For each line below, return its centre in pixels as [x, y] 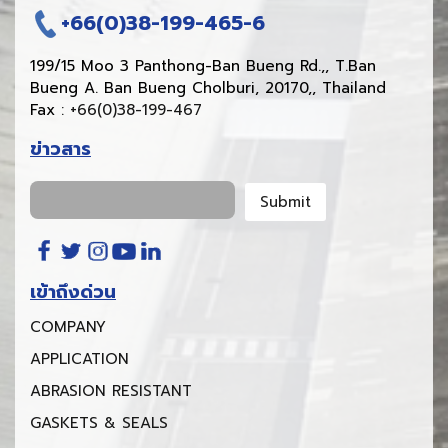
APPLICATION [79, 359]
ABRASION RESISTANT [111, 391]
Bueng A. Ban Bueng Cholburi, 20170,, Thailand [208, 87]
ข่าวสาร [60, 148]
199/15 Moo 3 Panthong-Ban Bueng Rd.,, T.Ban [203, 65]
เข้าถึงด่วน [73, 292]
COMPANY [68, 327]
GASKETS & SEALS [99, 423]
